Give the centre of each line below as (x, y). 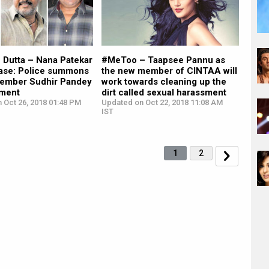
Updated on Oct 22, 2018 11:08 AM (162, 103)
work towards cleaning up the (164, 82)
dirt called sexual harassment (164, 93)
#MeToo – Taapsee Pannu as (163, 60)
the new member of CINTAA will (169, 71)
